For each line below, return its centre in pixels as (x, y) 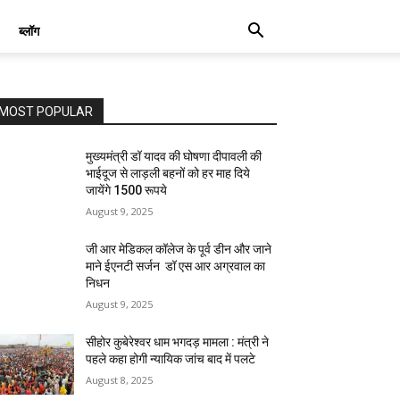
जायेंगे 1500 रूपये (127, 190)
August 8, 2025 (120, 380)
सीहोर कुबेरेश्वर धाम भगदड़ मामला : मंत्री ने (178, 342)
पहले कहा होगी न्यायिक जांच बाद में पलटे (171, 359)
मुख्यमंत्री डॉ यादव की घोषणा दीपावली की (174, 156)
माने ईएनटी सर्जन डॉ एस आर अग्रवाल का (176, 266)
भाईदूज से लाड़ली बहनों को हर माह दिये (168, 173)
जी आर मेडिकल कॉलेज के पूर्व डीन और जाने (179, 249)
